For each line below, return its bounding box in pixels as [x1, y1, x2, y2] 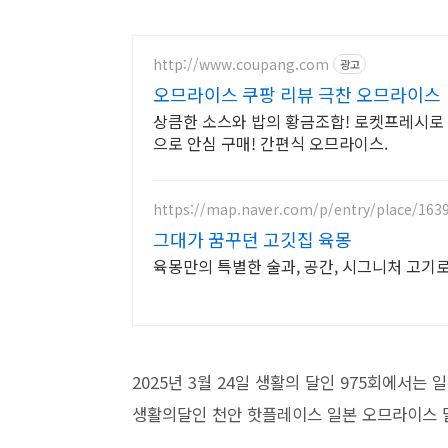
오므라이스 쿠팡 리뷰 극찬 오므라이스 [153, 81, 441, 107]
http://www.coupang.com [153, 53, 329, 74]
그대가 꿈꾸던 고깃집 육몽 [153, 226, 352, 252]
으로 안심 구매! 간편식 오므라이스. [153, 131, 388, 155]
